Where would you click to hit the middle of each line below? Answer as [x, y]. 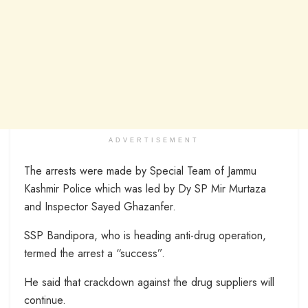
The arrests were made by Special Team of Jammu [140, 171]
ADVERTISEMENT [154, 141]
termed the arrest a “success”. [95, 254]
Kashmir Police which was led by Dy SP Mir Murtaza [145, 189]
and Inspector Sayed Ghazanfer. [100, 207]
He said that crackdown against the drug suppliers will [149, 283]
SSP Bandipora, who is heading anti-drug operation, [145, 236]
